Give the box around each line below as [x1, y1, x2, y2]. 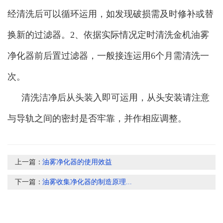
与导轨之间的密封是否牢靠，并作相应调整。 [7, 113, 187, 124]
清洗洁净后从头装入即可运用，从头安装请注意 [21, 93, 210, 103]
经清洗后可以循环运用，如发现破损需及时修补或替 [7, 9, 214, 19]
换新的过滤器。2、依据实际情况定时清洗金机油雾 [7, 30, 209, 40]
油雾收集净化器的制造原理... [42, 178, 132, 186]
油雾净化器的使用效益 [42, 158, 112, 166]
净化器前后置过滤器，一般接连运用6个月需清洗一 [7, 51, 209, 61]
